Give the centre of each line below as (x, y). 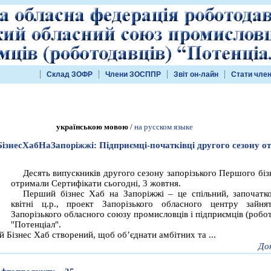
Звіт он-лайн (196, 74)
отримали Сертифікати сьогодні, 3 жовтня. (96, 184)
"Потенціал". (36, 225)
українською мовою (92, 127)
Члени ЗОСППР (133, 74)
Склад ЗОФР (70, 74)
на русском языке (164, 127)
